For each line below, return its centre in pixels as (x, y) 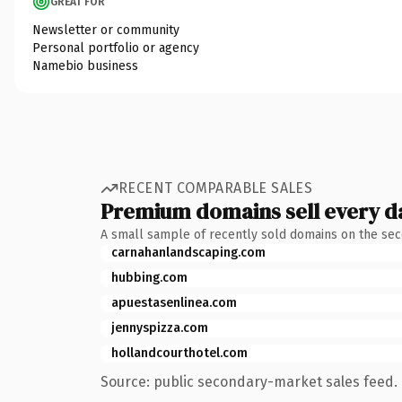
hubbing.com (149, 277)
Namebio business (85, 66)
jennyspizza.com (160, 328)
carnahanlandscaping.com (188, 252)
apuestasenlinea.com (174, 302)
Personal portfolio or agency (116, 48)
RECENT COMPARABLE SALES (216, 188)
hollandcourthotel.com (179, 353)
